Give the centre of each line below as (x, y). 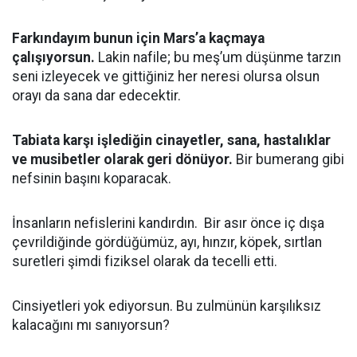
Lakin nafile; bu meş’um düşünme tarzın (218, 57)
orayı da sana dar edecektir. (96, 96)
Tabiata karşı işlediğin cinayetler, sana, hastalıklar (171, 140)
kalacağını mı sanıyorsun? (91, 325)
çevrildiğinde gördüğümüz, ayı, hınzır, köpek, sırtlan (167, 242)
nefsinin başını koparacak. (92, 178)
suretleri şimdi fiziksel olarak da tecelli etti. (145, 261)
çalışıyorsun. (53, 57)
